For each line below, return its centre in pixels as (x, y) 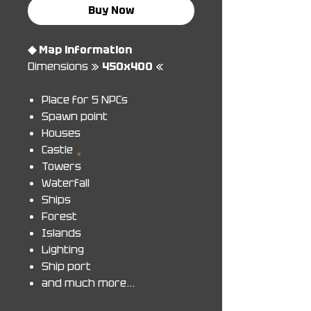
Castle (57, 150)
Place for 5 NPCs (85, 100)
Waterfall (66, 183)
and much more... (88, 283)
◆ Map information (80, 50)
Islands (61, 233)
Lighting (63, 250)
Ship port (66, 267)
